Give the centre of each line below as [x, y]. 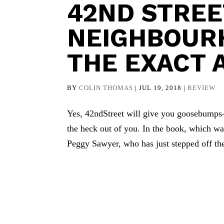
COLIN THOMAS [106, 88]
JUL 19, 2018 [160, 88]
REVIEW [202, 88]
